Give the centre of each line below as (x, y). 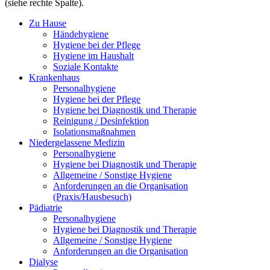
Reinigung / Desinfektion (101, 121)
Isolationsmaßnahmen (94, 132)
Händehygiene (81, 34)
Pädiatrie (46, 208)
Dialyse (43, 262)
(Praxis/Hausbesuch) (92, 197)
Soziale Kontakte (86, 67)
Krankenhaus (54, 78)
